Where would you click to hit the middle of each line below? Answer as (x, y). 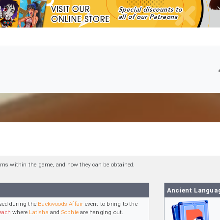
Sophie (70, 212)
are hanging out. (101, 212)
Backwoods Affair (61, 204)
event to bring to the (110, 204)
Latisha (39, 212)
